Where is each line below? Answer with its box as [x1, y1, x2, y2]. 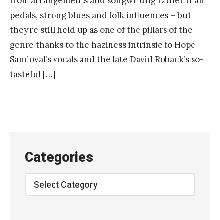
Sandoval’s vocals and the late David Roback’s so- [10, 54, 204, 65]
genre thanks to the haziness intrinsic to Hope [10, 39, 195, 51]
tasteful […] [10, 69, 55, 80]
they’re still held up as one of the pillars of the [10, 25, 192, 36]
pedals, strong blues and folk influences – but [10, 10, 191, 21]
